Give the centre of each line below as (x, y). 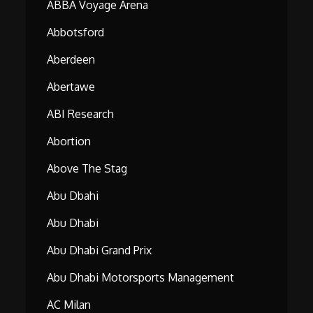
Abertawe (71, 87)
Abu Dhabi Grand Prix (100, 250)
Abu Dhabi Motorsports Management (141, 278)
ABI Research (81, 114)
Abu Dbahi (73, 196)
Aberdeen (71, 60)
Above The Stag (87, 169)
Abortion (69, 141)
